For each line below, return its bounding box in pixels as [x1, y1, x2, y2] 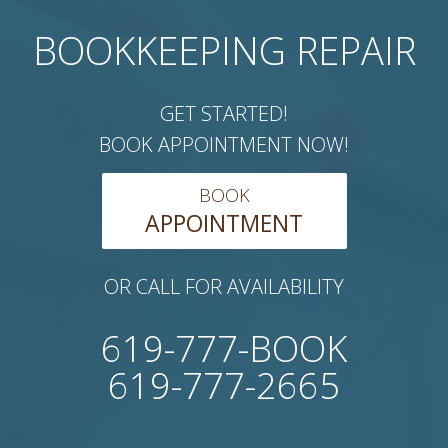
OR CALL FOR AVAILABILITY [104, 273, 344, 301]
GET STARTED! [160, 100, 288, 128]
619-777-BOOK [101, 324, 347, 374]
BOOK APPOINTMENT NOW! [99, 131, 349, 159]
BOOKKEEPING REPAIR [32, 24, 416, 77]
